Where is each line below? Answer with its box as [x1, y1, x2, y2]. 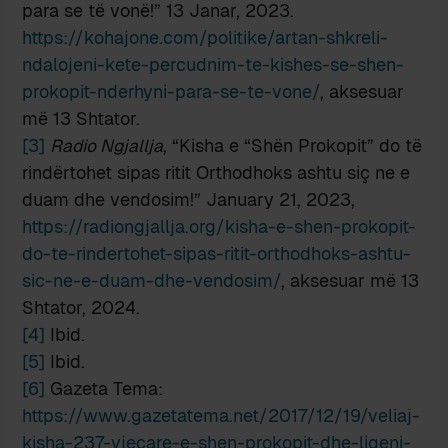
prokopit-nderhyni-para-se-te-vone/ [22, 80, 321, 104]
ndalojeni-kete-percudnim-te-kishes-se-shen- [22, 53, 405, 77]
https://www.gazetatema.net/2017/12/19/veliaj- [22, 404, 421, 428]
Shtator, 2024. [22, 296, 141, 320]
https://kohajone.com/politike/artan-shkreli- [22, 26, 389, 50]
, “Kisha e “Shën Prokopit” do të [163, 134, 423, 158]
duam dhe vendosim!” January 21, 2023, [22, 188, 356, 212]
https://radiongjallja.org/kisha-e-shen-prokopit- [22, 215, 417, 239]
